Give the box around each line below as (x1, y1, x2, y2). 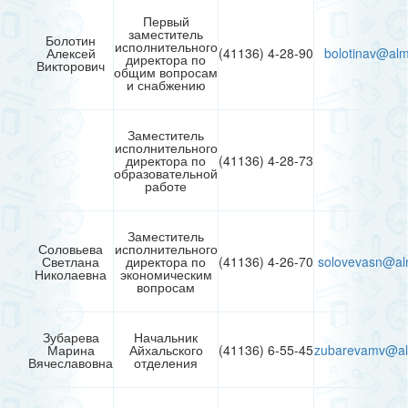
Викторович (36, 56, 105, 76)
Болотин (46, 31, 96, 50)
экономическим (119, 265, 212, 284)
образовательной (114, 164, 218, 183)
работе (145, 177, 187, 196)
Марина (46, 341, 95, 360)
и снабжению (126, 76, 206, 95)
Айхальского (128, 341, 203, 360)
